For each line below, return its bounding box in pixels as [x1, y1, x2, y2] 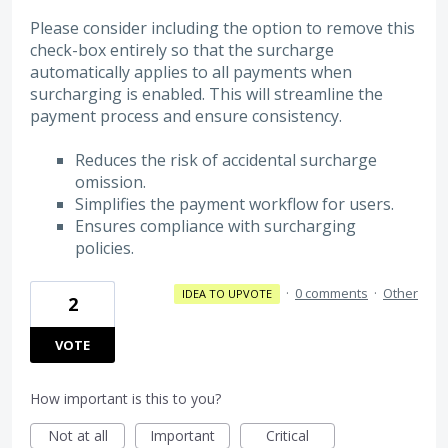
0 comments [295, 284, 368, 303]
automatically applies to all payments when [30, 60, 352, 83]
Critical [266, 426, 309, 446]
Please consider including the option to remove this [30, 16, 415, 39]
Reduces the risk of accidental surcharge [74, 148, 377, 171]
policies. [74, 236, 134, 259]
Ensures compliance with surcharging [74, 214, 356, 237]
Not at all [47, 426, 108, 446]
